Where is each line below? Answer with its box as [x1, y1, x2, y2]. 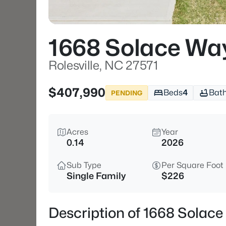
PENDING [111, 88, 142, 97]
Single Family [67, 171, 126, 181]
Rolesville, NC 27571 [48, 58, 158, 73]
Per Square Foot [161, 160, 223, 170]
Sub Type [67, 160, 101, 170]
